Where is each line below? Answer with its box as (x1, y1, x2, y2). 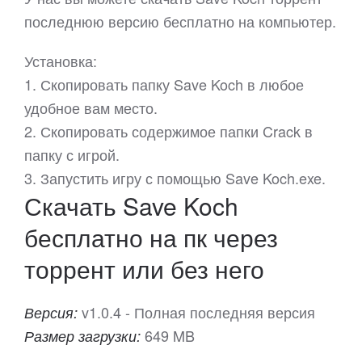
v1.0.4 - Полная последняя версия (82, 301, 315, 323)
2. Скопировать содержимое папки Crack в (24, 120, 313, 142)
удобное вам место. (24, 97, 158, 119)
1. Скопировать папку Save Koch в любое (24, 74, 304, 95)
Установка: (24, 50, 97, 72)
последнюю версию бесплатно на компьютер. (24, 11, 336, 32)
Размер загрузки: (24, 326, 145, 347)
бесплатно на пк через (24, 220, 278, 255)
